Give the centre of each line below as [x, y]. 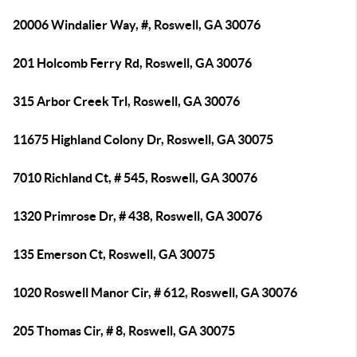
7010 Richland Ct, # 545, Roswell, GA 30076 [135, 178]
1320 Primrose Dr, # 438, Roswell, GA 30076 [137, 216]
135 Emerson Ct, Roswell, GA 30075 [114, 254]
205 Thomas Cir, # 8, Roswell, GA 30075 [124, 331]
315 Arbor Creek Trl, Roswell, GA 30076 [126, 101]
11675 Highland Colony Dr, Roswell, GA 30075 [143, 139]
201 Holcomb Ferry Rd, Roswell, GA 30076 [132, 63]
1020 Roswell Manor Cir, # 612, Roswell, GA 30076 [155, 292]
